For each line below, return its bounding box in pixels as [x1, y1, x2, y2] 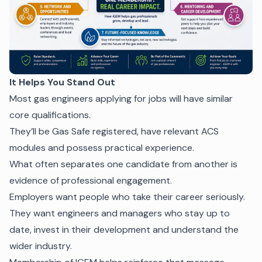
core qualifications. [9, 108, 91, 121]
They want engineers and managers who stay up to [9, 206, 230, 219]
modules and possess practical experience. [9, 141, 194, 154]
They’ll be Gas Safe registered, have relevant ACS [9, 125, 219, 137]
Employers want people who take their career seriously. [9, 190, 245, 203]
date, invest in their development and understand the [9, 223, 239, 236]
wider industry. [9, 239, 72, 252]
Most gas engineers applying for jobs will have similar [9, 92, 233, 105]
